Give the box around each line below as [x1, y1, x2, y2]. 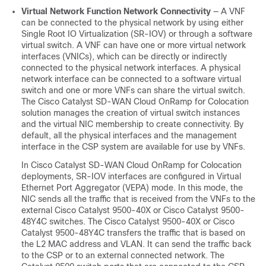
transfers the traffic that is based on [104, 227, 245, 237]
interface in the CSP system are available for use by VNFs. [21, 141, 245, 151]
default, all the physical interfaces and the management [21, 130, 237, 140]
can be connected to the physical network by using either [21, 17, 243, 27]
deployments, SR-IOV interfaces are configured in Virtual [21, 171, 241, 181]
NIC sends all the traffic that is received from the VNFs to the [21, 194, 255, 204]
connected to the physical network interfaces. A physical [21, 62, 240, 72]
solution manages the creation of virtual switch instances [21, 107, 240, 118]
